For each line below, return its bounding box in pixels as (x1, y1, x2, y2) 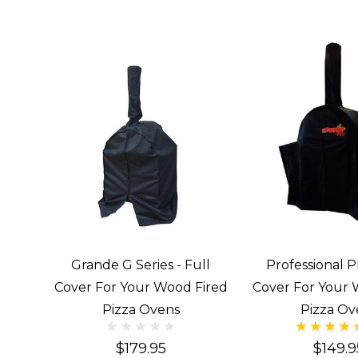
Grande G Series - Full (71, 257, 210, 273)
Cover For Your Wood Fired (54, 280, 228, 296)
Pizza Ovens (101, 302, 180, 318)
